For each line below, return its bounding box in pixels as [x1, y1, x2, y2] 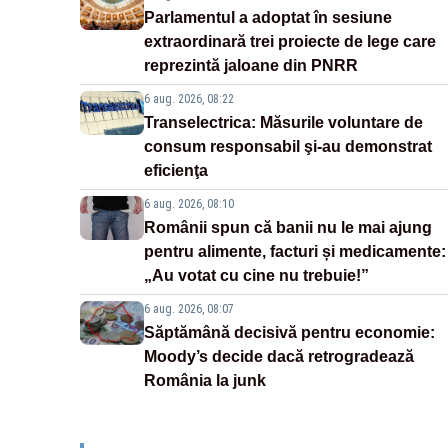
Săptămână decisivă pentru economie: [144, 324, 435, 342]
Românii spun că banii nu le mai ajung [144, 219, 432, 237]
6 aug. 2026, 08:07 [144, 302, 234, 317]
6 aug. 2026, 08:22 [144, 92, 234, 107]
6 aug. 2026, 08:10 [144, 197, 234, 212]
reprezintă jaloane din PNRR [144, 57, 358, 75]
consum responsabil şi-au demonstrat [144, 138, 432, 156]
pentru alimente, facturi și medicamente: [144, 243, 446, 261]
